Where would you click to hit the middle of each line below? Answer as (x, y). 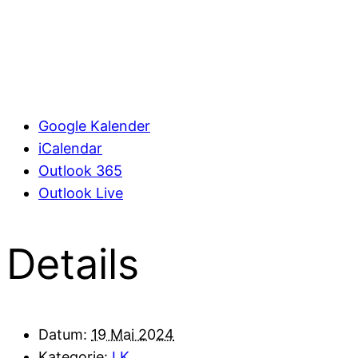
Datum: (63, 334)
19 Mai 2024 (133, 334)
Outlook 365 (80, 171)
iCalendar (70, 149)
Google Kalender (94, 126)
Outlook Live (81, 193)
